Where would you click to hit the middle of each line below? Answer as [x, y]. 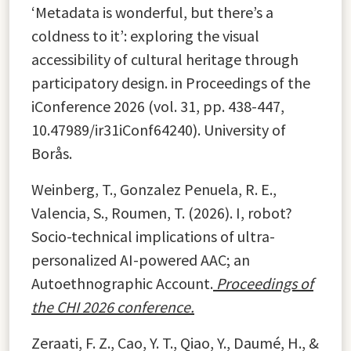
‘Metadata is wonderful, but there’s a [152, 12]
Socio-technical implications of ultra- [153, 236]
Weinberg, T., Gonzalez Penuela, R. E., [154, 189]
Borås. [52, 153]
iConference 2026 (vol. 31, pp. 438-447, [158, 106]
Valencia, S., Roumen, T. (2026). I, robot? [162, 212]
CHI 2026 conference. [125, 306]
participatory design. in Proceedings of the [171, 82]
